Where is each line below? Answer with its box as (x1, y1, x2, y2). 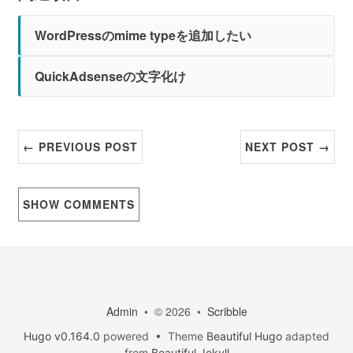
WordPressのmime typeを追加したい (35, 26, 252, 44)
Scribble (206, 303, 247, 319)
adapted (282, 329, 329, 343)
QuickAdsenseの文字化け (35, 67, 187, 85)
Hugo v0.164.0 (24, 329, 100, 343)
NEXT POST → (244, 139, 330, 154)
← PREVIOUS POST (23, 139, 139, 154)
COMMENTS (64, 196, 136, 212)
